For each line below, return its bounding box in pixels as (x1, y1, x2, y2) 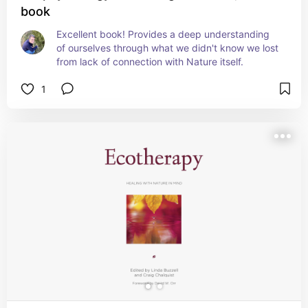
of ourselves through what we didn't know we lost (56, 42, 278, 54)
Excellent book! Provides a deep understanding (56, 28, 269, 40)
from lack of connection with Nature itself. (56, 56, 243, 67)
